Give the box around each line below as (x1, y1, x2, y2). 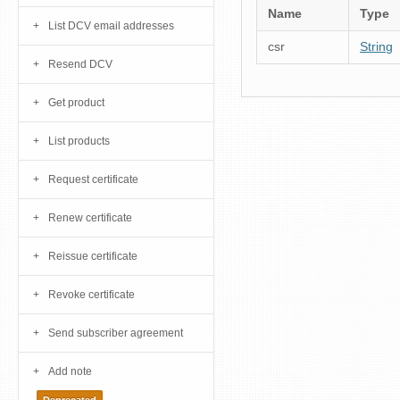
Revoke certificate (48, 288, 135, 302)
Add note (48, 365, 92, 379)
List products (48, 135, 110, 148)
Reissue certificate (48, 250, 137, 263)
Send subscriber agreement (48, 327, 183, 340)
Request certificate (48, 173, 138, 187)
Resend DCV (48, 58, 112, 71)
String (360, 40, 393, 54)
